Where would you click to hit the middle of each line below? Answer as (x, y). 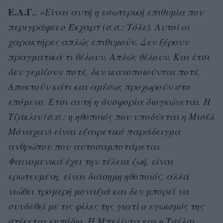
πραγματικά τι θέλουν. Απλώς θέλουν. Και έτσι (109, 57)
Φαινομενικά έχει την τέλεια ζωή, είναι (91, 161)
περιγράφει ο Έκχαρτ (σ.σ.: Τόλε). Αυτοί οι (99, 27)
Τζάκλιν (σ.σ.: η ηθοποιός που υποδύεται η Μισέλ (111, 116)
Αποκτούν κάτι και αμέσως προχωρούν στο (99, 87)
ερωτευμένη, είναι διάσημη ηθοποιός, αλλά (99, 176)
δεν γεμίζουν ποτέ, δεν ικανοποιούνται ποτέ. (104, 72)
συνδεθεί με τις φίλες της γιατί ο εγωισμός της (106, 206)
